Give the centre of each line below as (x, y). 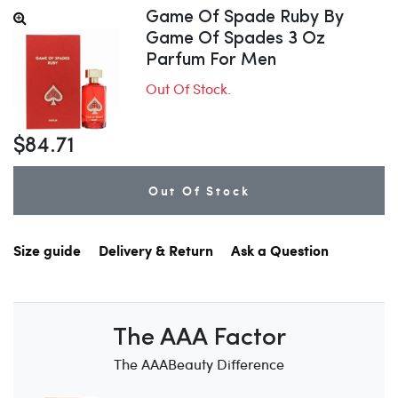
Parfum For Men (211, 60)
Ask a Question (280, 252)
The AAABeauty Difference (199, 364)
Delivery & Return (156, 252)
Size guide (47, 252)
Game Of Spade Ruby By (245, 18)
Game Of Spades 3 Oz (236, 39)
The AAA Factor (199, 339)
